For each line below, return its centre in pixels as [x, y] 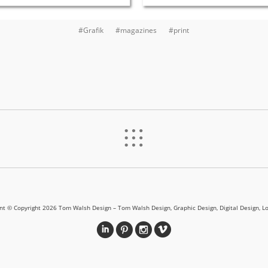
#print [179, 30]
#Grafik [91, 30]
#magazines [136, 30]
